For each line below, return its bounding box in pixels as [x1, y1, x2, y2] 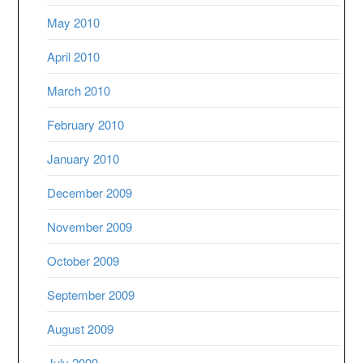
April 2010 [47, 47, 100, 65]
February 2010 [47, 115, 125, 133]
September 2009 [47, 285, 135, 303]
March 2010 [47, 81, 111, 99]
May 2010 [47, 13, 100, 31]
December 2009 [47, 183, 133, 201]
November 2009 [47, 217, 133, 235]
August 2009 [47, 319, 114, 337]
